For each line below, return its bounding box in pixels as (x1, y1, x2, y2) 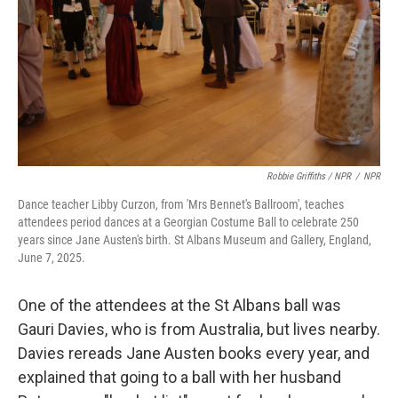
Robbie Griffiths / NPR (267, 171, 351, 182)
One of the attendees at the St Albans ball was (18, 296, 341, 314)
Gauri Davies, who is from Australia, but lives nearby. (18, 320, 380, 338)
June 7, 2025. (18, 251, 85, 265)
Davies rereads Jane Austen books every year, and (18, 344, 370, 362)
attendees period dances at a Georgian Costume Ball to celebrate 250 (18, 215, 359, 229)
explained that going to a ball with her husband (18, 368, 341, 386)
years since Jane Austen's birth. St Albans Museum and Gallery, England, (18, 233, 371, 247)
